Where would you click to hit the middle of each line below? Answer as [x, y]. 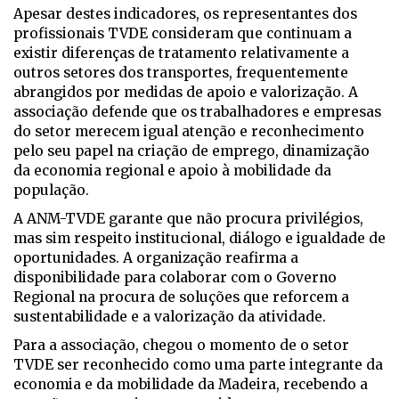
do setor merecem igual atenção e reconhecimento [189, 132]
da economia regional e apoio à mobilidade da [172, 171]
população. [51, 191]
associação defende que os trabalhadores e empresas [197, 112]
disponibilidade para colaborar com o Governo [175, 278]
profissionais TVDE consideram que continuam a [183, 34]
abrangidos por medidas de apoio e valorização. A [186, 93]
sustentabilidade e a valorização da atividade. [170, 317]
